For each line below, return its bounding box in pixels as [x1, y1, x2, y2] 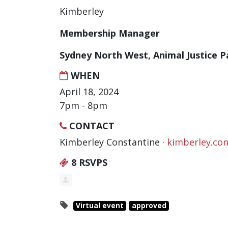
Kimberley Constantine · [60, 135, 167, 148]
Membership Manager [60, 26, 160, 39]
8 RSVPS [69, 156, 107, 168]
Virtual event [75, 201, 124, 211]
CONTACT [67, 119, 115, 132]
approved [131, 201, 166, 211]
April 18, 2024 [60, 85, 119, 98]
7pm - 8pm [60, 99, 107, 111]
